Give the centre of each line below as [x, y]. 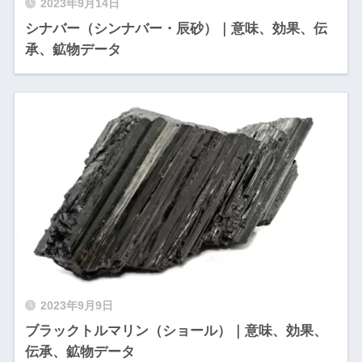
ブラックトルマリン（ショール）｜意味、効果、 [176, 331]
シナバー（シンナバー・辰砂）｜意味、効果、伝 [176, 28]
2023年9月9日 [76, 306]
